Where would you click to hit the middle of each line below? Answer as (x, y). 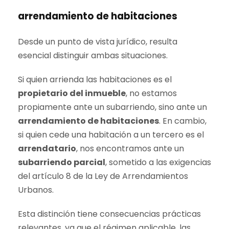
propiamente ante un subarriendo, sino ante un (112, 107)
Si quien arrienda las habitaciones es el (95, 79)
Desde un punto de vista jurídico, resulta (98, 42)
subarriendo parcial (62, 162)
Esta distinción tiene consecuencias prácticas (109, 214)
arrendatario (47, 148)
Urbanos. (36, 190)
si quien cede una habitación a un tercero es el (111, 135)
